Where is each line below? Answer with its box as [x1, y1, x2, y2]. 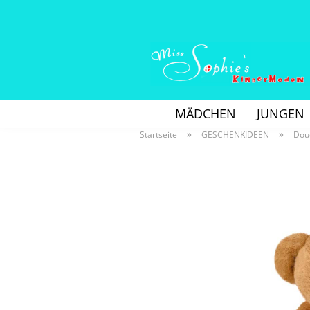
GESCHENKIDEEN [201, 129, 269, 140]
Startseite [140, 129, 177, 140]
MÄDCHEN [175, 105, 236, 122]
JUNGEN [257, 105, 304, 122]
